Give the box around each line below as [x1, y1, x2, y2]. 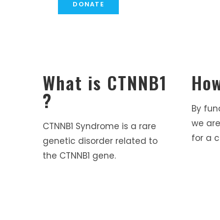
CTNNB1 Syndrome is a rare [43, 120, 157, 133]
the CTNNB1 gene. [43, 150, 116, 162]
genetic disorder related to [43, 135, 158, 147]
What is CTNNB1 [43, 69, 168, 96]
